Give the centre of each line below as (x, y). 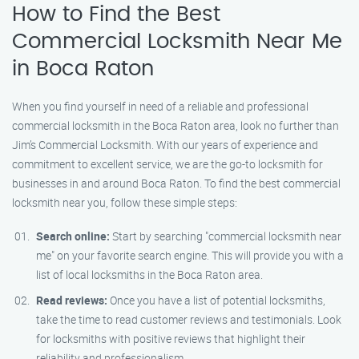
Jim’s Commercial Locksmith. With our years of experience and (165, 145)
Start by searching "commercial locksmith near (226, 236)
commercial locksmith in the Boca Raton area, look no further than (175, 125)
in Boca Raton (83, 69)
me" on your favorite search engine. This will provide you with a (190, 255)
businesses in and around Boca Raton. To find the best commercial (176, 183)
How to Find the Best (116, 14)
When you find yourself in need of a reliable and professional (160, 106)
